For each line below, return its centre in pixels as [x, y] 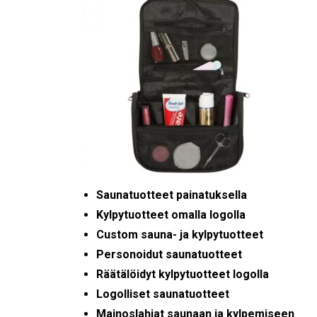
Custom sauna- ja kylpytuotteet [180, 234]
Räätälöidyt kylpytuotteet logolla [183, 274]
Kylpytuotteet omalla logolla [171, 214]
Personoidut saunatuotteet [169, 254]
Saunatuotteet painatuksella [172, 195]
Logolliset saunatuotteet [163, 294]
